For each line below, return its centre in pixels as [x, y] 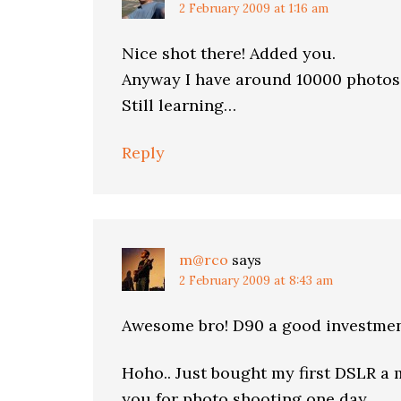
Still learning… [179, 105]
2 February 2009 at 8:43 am [256, 281]
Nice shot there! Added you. [229, 53]
